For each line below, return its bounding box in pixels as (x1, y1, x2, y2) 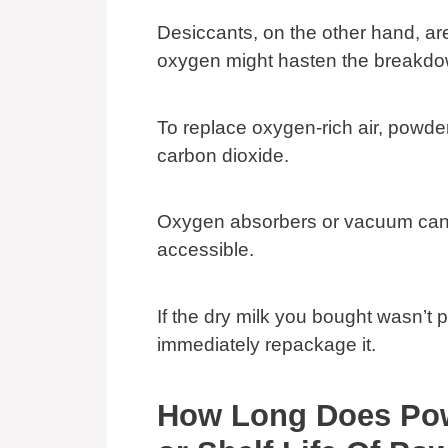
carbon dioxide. (157, 144, 289, 166)
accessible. (157, 239, 259, 261)
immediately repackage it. (157, 333, 376, 355)
